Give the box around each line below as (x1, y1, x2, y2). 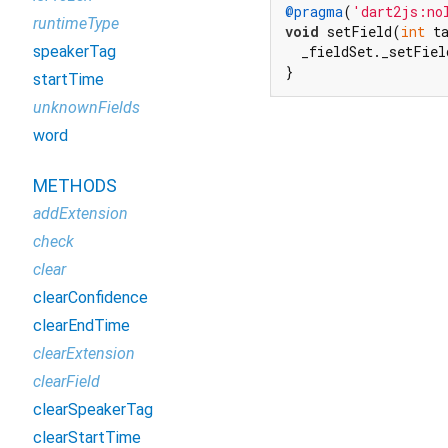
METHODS (33, 175, 117, 196)
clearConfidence (33, 288, 148, 307)
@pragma (285, 2, 343, 22)
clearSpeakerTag (33, 400, 153, 419)
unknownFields (33, 98, 140, 117)
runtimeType (33, 14, 119, 33)
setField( (319, 22, 401, 42)
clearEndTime (33, 316, 130, 335)
